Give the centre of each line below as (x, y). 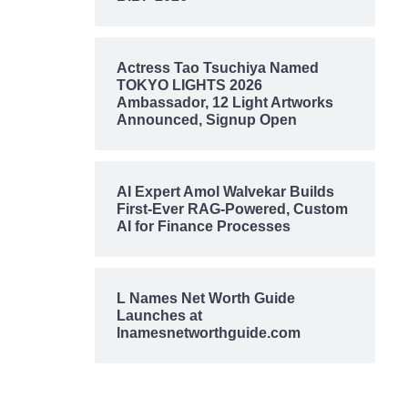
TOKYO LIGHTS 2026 (189, 86)
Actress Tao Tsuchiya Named (217, 68)
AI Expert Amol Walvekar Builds (225, 192)
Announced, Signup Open (206, 120)
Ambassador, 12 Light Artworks (224, 103)
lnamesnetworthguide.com (208, 333)
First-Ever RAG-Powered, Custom (232, 209)
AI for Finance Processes (203, 227)
